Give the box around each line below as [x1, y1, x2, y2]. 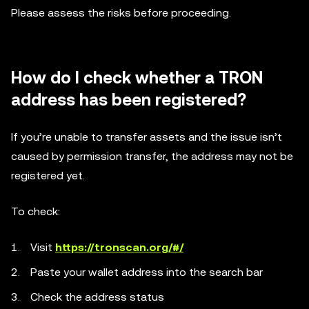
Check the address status [30, 290, 164, 303]
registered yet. [11, 169, 85, 182]
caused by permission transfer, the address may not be [11, 150, 293, 163]
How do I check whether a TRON [11, 68, 263, 88]
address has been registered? [11, 90, 246, 110]
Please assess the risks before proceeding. [11, 6, 231, 19]
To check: [11, 205, 60, 218]
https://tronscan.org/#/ [55, 241, 183, 254]
